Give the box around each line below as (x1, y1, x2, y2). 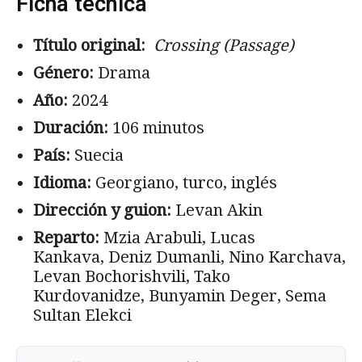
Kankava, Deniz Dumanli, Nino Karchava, (33, 246, 346, 267)
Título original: (33, 35, 145, 55)
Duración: (33, 117, 108, 137)
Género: (33, 62, 98, 82)
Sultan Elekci (33, 305, 132, 325)
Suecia (70, 145, 124, 165)
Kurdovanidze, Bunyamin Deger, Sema (33, 285, 326, 305)
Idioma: (33, 172, 91, 192)
